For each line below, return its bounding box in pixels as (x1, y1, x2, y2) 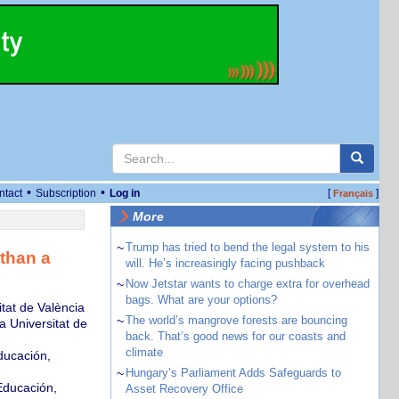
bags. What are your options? (125, 293, 277, 306)
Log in (110, 187, 140, 199)
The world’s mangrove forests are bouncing (125, 313, 347, 327)
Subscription (36, 187, 96, 199)
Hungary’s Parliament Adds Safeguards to (125, 366, 341, 379)
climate (125, 346, 163, 359)
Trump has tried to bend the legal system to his (125, 240, 370, 254)
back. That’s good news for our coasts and (125, 330, 346, 343)
